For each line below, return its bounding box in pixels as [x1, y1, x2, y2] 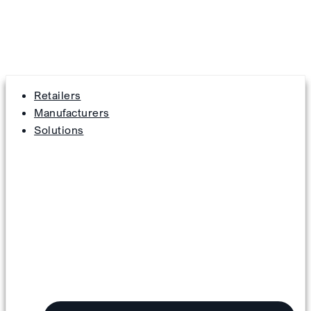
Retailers [34, 88, 81, 103]
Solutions [34, 123, 84, 137]
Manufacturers [34, 106, 110, 120]
